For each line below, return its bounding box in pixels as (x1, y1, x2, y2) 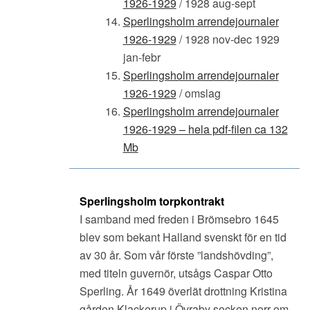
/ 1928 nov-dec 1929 (176, 30, 280, 47)
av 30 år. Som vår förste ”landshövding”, (80, 246, 273, 263)
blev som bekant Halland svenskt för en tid (80, 228, 286, 245)
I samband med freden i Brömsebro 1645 (80, 210, 279, 227)
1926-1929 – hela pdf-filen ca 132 (122, 120, 288, 137)
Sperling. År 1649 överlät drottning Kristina (80, 282, 287, 299)
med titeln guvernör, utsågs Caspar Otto (80, 264, 273, 281)
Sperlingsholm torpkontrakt (80, 192, 224, 209)
